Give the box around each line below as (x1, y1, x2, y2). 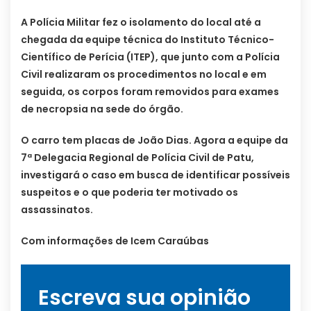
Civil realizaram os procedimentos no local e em (21, 67, 267, 81)
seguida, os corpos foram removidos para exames (21, 84, 279, 99)
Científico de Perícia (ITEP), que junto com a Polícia (21, 49, 280, 64)
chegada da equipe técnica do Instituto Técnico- (21, 32, 274, 47)
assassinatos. (21, 202, 93, 217)
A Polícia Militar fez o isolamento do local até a (21, 15, 261, 29)
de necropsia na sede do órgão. (21, 101, 183, 116)
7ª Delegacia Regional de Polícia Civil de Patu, (21, 150, 254, 165)
